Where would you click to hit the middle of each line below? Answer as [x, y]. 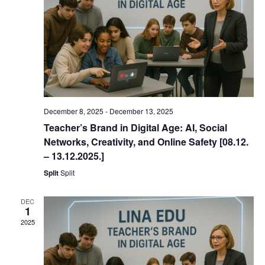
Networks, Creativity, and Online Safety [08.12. [146, 141]
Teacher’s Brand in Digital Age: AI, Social [135, 127]
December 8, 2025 [73, 111]
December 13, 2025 [141, 111]
